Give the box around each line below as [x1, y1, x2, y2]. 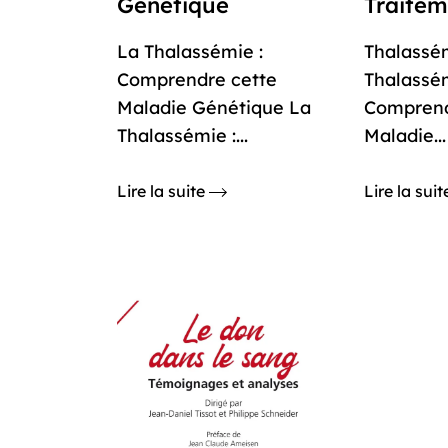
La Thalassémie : [117, 40, 263, 63]
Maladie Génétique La [117, 96, 311, 119]
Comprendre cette [117, 68, 277, 91]
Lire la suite [117, 181, 209, 201]
